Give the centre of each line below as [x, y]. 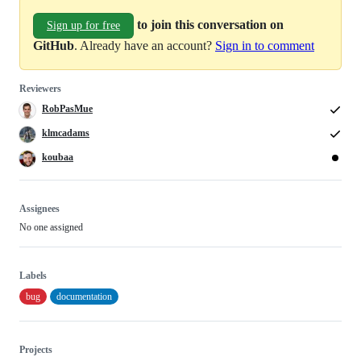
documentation [84, 297]
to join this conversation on [210, 25]
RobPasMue [67, 109]
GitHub [54, 46]
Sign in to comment [265, 46]
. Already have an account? [145, 46]
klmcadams [66, 133]
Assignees [39, 209]
